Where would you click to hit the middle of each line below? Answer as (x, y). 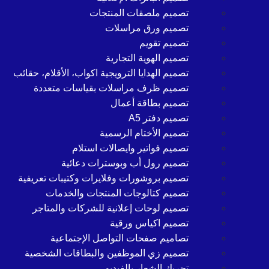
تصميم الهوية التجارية (147, 58)
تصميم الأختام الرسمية (144, 133)
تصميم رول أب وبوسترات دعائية (125, 163)
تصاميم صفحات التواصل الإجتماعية (119, 238)
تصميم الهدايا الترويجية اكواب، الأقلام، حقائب (101, 73)
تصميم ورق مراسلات (147, 28)
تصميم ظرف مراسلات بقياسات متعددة (111, 88)
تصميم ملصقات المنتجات (139, 13)
